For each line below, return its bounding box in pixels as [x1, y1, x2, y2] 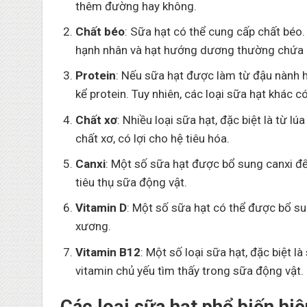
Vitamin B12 [75, 245, 140, 259]
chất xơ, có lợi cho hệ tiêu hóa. [75, 131, 230, 145]
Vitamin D [75, 201, 127, 215]
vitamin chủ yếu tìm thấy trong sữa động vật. [75, 263, 304, 278]
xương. [75, 219, 111, 234]
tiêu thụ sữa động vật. [75, 175, 187, 189]
